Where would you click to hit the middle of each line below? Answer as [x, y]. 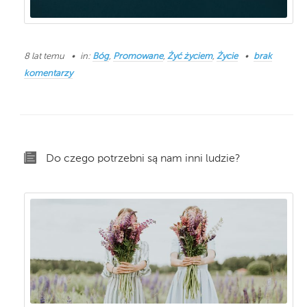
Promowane [138, 57]
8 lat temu [45, 57]
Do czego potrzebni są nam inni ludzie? [143, 159]
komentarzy [48, 74]
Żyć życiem [190, 57]
